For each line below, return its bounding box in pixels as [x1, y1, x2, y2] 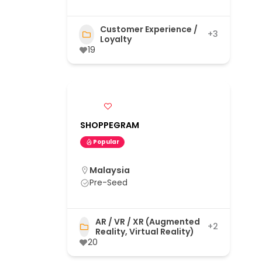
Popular [93, 137, 119, 146]
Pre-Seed [89, 176, 127, 188]
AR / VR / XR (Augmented [95, 215, 200, 227]
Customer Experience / [100, 23, 198, 35]
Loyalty [100, 33, 132, 45]
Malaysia [89, 164, 130, 176]
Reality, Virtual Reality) [95, 225, 194, 237]
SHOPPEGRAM [80, 119, 139, 131]
